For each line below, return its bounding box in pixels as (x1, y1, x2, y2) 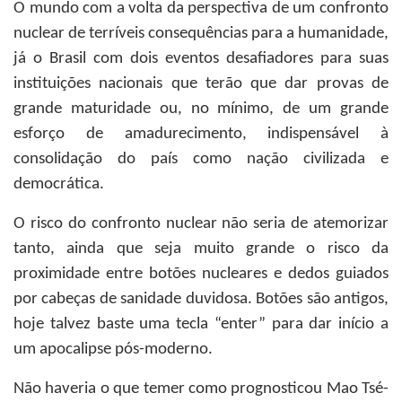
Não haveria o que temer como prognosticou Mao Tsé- (13, 380, 389, 398)
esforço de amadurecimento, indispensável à (13, 126, 389, 143)
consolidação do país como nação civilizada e (13, 151, 389, 168)
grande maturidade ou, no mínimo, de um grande (13, 100, 389, 118)
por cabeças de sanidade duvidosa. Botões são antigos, (13, 291, 389, 308)
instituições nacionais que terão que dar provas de (13, 75, 389, 92)
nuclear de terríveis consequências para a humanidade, (13, 25, 389, 42)
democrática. (13, 176, 104, 193)
